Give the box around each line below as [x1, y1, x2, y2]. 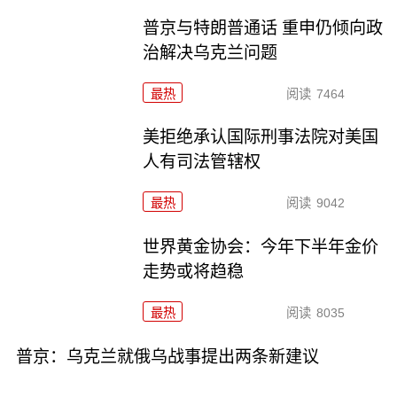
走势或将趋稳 [143, 262, 245, 282]
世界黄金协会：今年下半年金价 [143, 237, 379, 257]
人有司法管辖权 [143, 152, 261, 172]
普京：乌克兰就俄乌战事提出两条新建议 [15, 347, 319, 367]
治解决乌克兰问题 [143, 43, 278, 62]
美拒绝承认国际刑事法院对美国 [143, 128, 379, 147]
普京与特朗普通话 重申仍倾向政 [143, 18, 384, 37]
